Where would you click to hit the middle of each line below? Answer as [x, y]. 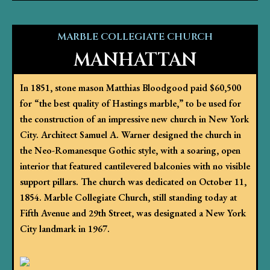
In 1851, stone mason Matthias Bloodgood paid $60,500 [130, 88]
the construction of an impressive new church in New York [134, 119]
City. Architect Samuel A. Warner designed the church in [130, 135]
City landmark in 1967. [65, 229]
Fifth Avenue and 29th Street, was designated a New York [133, 213]
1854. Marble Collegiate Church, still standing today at [128, 198]
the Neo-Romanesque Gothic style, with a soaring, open [130, 151]
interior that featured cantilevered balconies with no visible [135, 166]
